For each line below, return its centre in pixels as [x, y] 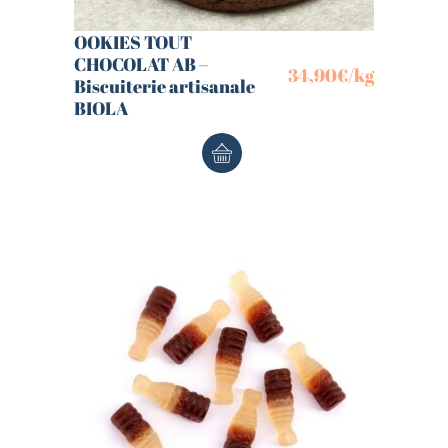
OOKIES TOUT [133, 42]
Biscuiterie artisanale [164, 86]
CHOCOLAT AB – [141, 64]
